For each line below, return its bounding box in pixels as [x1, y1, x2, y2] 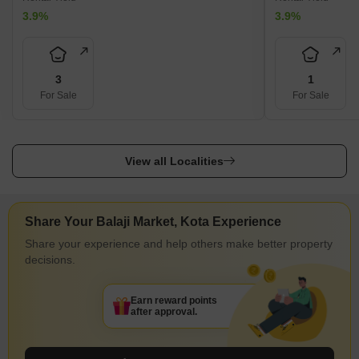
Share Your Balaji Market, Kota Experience [25, 215, 281, 228]
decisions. [25, 253, 75, 266]
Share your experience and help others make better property [25, 237, 333, 250]
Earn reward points [131, 295, 217, 306]
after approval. [131, 306, 197, 317]
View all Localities [124, 155, 224, 167]
